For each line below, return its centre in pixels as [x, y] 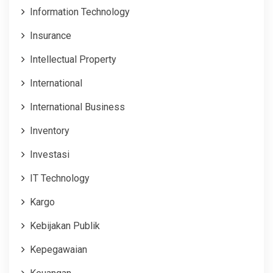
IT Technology [60, 178]
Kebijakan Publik [65, 225]
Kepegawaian [58, 249]
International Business [77, 107]
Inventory [50, 130]
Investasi [50, 154]
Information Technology [80, 12]
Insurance [51, 35]
